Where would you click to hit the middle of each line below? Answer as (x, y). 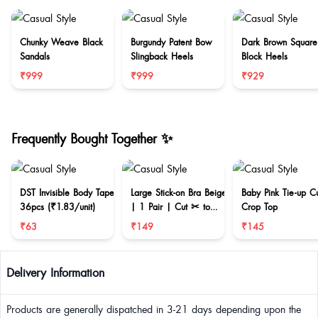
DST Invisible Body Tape (67, 192)
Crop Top (259, 207)
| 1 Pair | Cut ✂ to (170, 207)
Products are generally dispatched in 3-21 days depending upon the (154, 309)
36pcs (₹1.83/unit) (57, 207)
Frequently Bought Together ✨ (92, 138)
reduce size (153, 221)
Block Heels (264, 56)
